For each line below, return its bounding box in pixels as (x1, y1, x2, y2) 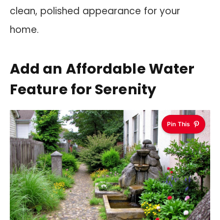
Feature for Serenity (10, 79, 156, 99)
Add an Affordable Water (10, 58, 195, 79)
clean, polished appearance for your (10, 4, 181, 18)
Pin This (167, 120, 190, 128)
